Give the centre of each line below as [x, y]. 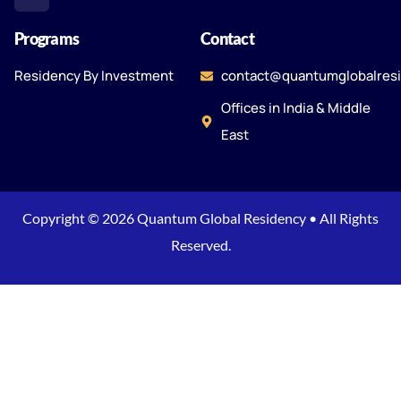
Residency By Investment [94, 75]
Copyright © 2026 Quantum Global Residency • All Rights [200, 218]
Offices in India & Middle [295, 107]
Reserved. [200, 244]
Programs [47, 38]
